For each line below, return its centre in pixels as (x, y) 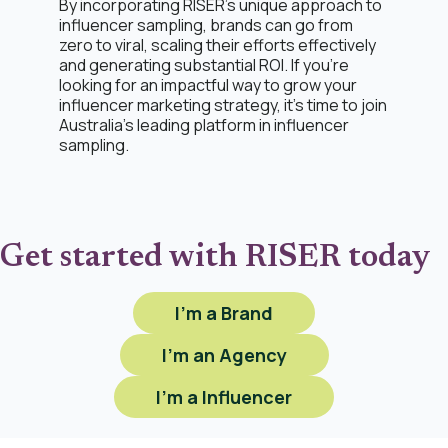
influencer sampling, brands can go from (206, 25)
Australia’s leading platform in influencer (204, 125)
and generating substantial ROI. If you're (204, 65)
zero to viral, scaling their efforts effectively (217, 45)
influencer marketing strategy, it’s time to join (223, 105)
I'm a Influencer (224, 397)
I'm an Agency (224, 355)
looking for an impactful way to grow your (208, 85)
